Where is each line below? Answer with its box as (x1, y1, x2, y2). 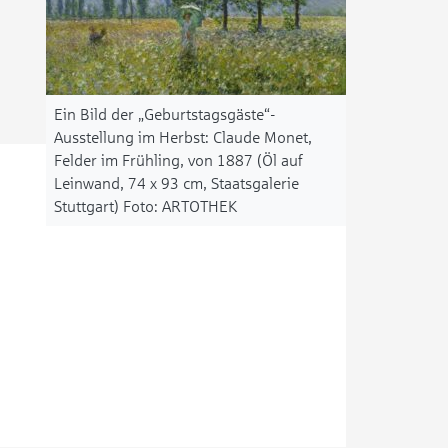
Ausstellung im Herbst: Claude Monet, (54, 129, 312, 146)
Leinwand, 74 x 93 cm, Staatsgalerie (54, 175, 299, 192)
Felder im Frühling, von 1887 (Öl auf (54, 152, 303, 169)
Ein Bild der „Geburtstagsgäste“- (54, 106, 275, 123)
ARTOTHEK (162, 198, 237, 215)
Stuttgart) (54, 198, 119, 215)
